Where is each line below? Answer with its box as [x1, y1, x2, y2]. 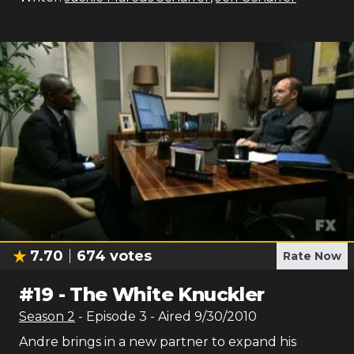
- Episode [78, 309, 139, 324]
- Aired [147, 309, 191, 324]
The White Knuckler [70, 283, 265, 306]
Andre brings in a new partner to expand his [19, 334, 296, 349]
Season [19, 309, 67, 324]
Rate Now [283, 249, 341, 263]
